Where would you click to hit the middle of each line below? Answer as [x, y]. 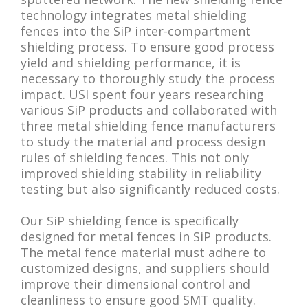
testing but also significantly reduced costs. [150, 189]
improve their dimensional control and [135, 284]
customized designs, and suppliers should [145, 268]
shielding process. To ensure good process [147, 47]
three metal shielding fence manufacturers [148, 126]
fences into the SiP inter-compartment [136, 31]
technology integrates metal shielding [134, 15]
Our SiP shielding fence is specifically [130, 221]
